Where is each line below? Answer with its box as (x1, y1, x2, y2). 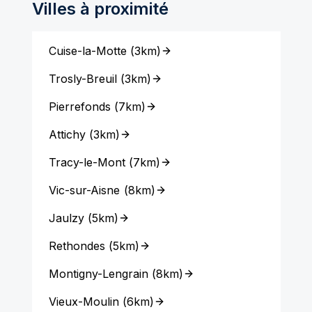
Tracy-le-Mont (48, 155, 125, 169)
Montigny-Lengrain (48, 267, 148, 281)
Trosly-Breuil (48, 72, 117, 86)
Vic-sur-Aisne (48, 183, 120, 197)
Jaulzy (48, 211, 84, 225)
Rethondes (48, 239, 105, 253)
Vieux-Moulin (48, 295, 119, 309)
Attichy (48, 127, 86, 141)
